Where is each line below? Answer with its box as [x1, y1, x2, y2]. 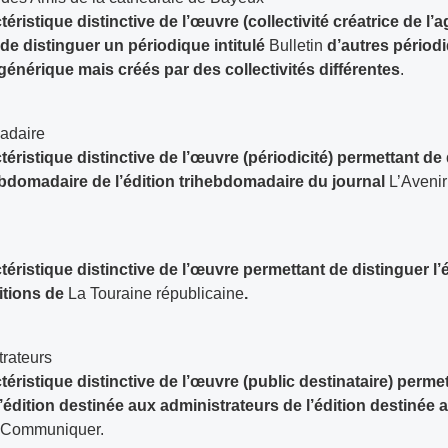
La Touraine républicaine [68, 285, 245, 302]
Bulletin [269, 37, 324, 54]
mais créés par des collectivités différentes [78, 61, 401, 78]
